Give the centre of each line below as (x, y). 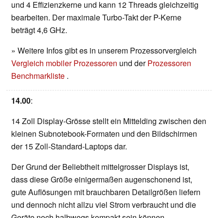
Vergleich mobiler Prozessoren (64, 63)
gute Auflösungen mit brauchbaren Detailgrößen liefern (106, 192)
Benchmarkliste (39, 76)
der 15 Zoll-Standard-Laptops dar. (69, 146)
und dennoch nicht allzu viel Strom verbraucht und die (104, 205)
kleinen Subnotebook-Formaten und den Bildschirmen (104, 134)
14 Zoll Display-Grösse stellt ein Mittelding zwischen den (109, 121)
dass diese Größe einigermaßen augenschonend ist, (102, 180)
